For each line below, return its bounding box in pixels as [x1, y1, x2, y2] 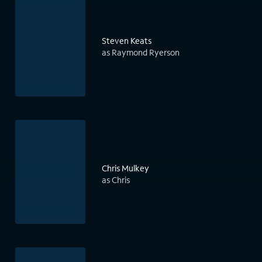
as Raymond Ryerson [102, 47, 180, 58]
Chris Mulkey [102, 163, 149, 174]
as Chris [102, 174, 130, 186]
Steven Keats [102, 35, 151, 47]
